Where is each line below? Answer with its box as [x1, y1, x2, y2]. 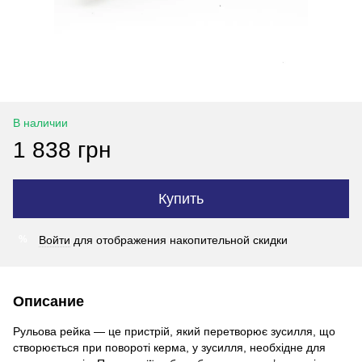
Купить [158, 190, 204, 207]
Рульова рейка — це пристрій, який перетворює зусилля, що [13, 324, 335, 338]
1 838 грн [13, 137, 111, 162]
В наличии [13, 116, 68, 129]
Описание [13, 293, 84, 309]
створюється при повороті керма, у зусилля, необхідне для [13, 340, 326, 354]
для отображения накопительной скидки [70, 233, 288, 246]
